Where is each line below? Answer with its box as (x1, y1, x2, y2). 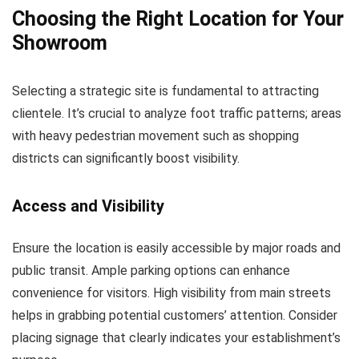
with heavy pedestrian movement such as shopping (12, 128, 299, 144)
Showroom (12, 31, 107, 55)
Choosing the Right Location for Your (12, 7, 344, 31)
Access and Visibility (12, 196, 164, 216)
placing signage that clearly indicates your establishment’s (12, 330, 341, 346)
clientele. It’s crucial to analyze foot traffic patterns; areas (12, 106, 341, 122)
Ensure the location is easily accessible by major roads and (12, 240, 341, 256)
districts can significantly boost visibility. (12, 151, 240, 167)
